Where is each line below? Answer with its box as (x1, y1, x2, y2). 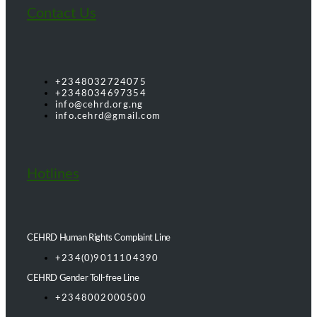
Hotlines (27, 167, 79, 182)
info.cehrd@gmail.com (55, 112, 161, 121)
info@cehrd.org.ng (55, 100, 144, 110)
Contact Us (27, 6, 96, 21)
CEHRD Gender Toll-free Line (27, 273, 139, 282)
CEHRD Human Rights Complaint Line (27, 233, 171, 242)
